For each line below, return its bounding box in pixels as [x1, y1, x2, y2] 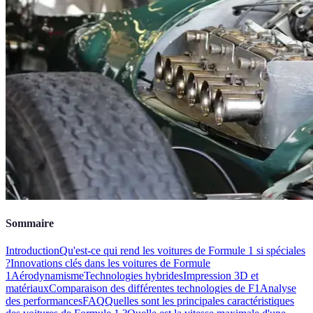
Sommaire [6, 217, 54, 230]
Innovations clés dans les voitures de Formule [10, 257, 210, 270]
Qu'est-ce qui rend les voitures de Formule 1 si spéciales [59, 245, 305, 257]
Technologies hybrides [84, 270, 183, 282]
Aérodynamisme [11, 270, 84, 282]
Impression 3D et [183, 270, 259, 282]
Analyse [260, 282, 296, 295]
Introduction [6, 245, 59, 257]
